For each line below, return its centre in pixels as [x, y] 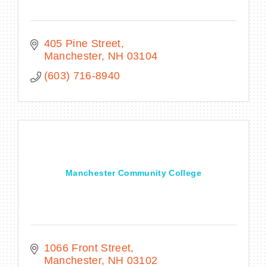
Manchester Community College [133, 173]
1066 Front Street [87, 248]
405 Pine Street [82, 43]
